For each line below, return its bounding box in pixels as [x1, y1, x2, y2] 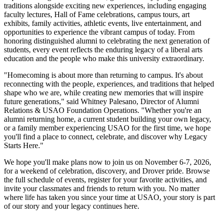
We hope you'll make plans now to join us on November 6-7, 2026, [4, 158, 211, 167]
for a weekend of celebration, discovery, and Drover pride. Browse [4, 167, 210, 175]
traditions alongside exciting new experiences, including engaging [4, 1, 206, 10]
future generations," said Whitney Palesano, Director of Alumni [4, 97, 199, 106]
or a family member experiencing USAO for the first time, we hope [4, 124, 211, 132]
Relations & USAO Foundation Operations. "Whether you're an [4, 106, 201, 115]
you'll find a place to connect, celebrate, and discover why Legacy [4, 132, 207, 141]
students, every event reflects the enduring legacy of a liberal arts [4, 45, 202, 54]
